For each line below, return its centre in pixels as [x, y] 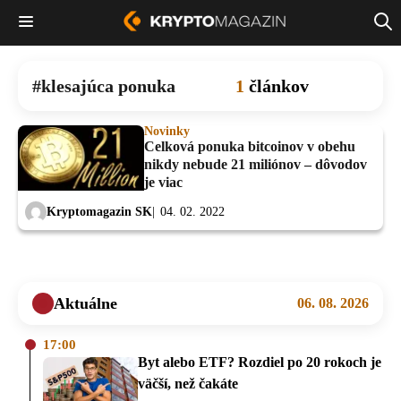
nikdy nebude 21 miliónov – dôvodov [256, 164]
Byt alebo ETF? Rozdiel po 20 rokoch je [260, 362]
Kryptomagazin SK [99, 212]
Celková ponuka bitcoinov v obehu [250, 146]
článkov [279, 85]
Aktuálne [85, 303]
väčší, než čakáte [188, 383]
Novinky [167, 131]
